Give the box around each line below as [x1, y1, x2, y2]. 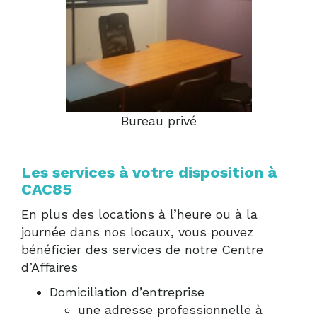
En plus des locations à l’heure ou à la [21, 206, 258, 221]
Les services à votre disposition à [21, 163, 277, 181]
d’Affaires [21, 259, 78, 275]
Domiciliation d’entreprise [50, 284, 204, 299]
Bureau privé [120, 113, 197, 128]
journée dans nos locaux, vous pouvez [21, 224, 253, 239]
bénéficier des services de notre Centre [21, 241, 263, 257]
